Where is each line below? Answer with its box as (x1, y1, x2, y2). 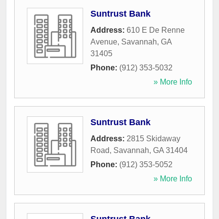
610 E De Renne (127, 26, 185, 35)
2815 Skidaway (127, 134, 180, 143)
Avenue (90, 38, 117, 46)
